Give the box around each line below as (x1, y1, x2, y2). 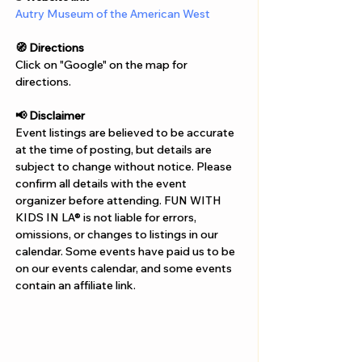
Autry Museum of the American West (15, 6, 210, 22)
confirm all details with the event (15, 176, 189, 192)
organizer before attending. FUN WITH (15, 193, 224, 208)
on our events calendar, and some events (15, 261, 234, 276)
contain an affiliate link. (15, 278, 136, 293)
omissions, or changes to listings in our (15, 227, 221, 242)
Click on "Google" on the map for (15, 57, 190, 73)
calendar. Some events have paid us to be (15, 244, 238, 259)
